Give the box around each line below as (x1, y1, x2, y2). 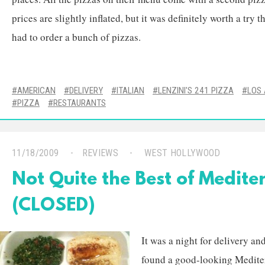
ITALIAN (117, 85, 144, 96)
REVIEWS (82, 147, 119, 159)
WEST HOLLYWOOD (144, 147, 221, 159)
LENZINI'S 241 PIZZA (158, 85, 234, 96)
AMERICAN (17, 85, 56, 96)
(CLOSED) (12, 196, 95, 216)
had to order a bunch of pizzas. (12, 30, 141, 44)
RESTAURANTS (53, 98, 106, 108)
